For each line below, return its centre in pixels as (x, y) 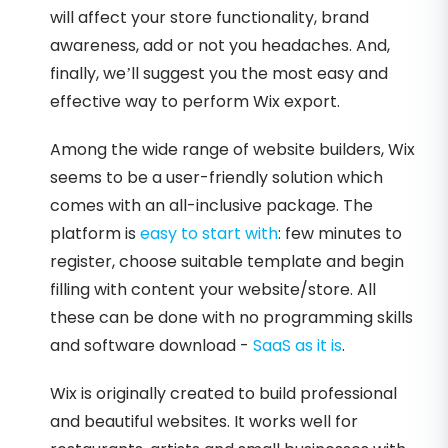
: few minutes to (340, 233)
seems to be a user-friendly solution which (216, 177)
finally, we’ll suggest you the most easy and (219, 73)
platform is (95, 233)
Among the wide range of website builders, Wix (232, 149)
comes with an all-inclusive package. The (211, 205)
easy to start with (209, 233)
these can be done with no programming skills (231, 317)
